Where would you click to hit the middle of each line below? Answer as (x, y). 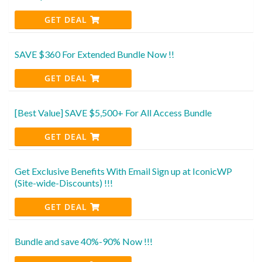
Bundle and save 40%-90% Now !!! (84, 241)
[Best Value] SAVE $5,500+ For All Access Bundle (113, 112)
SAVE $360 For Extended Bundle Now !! (94, 54)
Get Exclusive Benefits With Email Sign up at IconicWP (123, 171)
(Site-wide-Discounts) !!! (64, 182)
